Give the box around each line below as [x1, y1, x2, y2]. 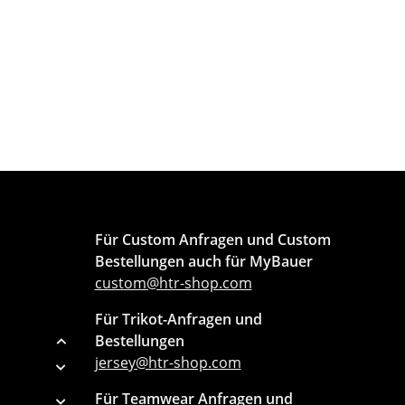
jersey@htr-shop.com [94, 352, 241, 372]
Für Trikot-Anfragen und [94, 308, 262, 329]
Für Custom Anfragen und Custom [94, 229, 331, 250]
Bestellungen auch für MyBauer [94, 250, 313, 271]
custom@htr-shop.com [94, 272, 252, 293]
